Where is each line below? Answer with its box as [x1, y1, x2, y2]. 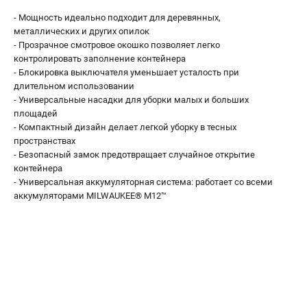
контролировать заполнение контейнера [14, 53, 186, 64]
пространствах [14, 136, 75, 146]
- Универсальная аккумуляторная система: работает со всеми [14, 177, 273, 187]
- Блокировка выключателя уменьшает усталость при [14, 67, 239, 77]
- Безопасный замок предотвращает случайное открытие [14, 149, 255, 160]
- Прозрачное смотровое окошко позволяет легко [14, 40, 220, 50]
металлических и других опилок [14, 26, 149, 36]
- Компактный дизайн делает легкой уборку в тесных [14, 122, 236, 132]
